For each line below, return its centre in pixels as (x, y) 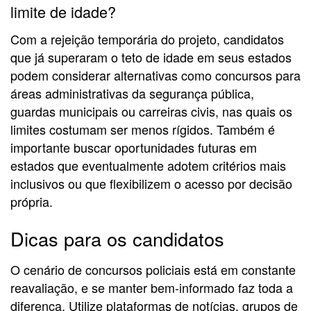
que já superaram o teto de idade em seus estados (151, 57)
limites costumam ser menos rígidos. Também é (143, 129)
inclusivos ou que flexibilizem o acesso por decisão (151, 183)
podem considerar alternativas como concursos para (155, 75)
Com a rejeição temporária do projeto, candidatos (147, 39)
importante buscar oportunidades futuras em (134, 147)
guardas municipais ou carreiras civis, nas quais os (151, 111)
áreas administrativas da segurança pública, (132, 93)
